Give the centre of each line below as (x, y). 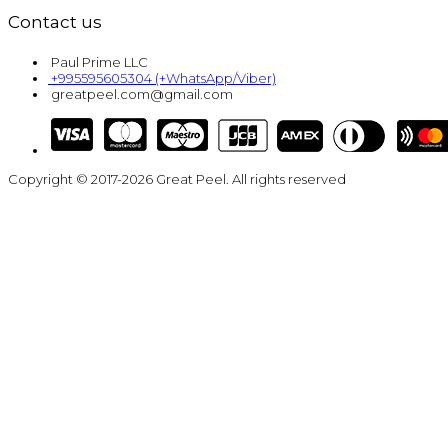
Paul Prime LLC (99, 62)
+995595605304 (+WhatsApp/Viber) (163, 78)
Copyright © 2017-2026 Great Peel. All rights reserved (177, 179)
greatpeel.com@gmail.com (142, 94)
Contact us (55, 21)
